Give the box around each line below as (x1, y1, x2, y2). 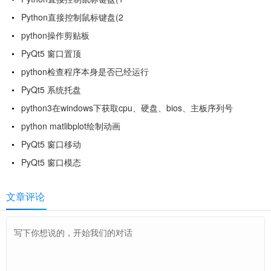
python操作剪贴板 (21, 29, 90, 41)
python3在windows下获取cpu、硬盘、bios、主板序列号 (21, 102, 233, 114)
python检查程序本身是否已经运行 (21, 65, 149, 77)
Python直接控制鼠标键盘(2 (21, 11, 123, 23)
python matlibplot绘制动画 (21, 120, 120, 132)
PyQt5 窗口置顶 (21, 47, 81, 59)
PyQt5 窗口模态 (21, 156, 81, 168)
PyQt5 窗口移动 (21, 138, 81, 150)
